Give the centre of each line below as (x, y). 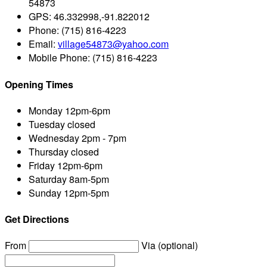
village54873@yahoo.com (113, 44)
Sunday (45, 193)
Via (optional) (170, 246)
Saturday (48, 179)
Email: (43, 44)
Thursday (49, 151)
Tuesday (47, 124)
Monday (46, 110)
